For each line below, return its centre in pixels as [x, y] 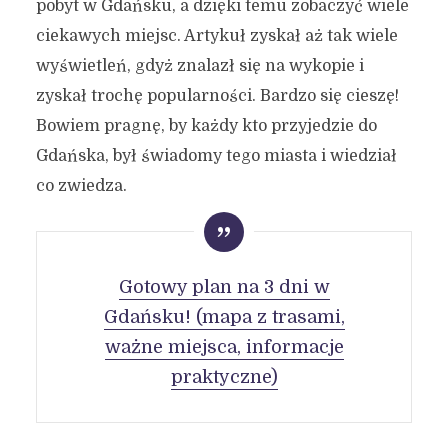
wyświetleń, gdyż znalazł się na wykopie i [199, 66]
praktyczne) [224, 377]
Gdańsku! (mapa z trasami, [224, 317]
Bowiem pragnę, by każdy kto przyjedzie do [206, 126]
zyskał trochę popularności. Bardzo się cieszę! [217, 96]
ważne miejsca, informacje [224, 347]
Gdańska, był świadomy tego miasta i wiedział [216, 156]
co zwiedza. [81, 186]
